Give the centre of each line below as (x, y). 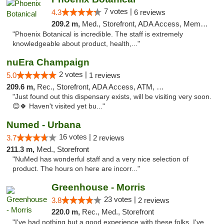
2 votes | (74, 74)
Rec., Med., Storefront (118, 212)
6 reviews (149, 12)
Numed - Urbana (44, 125)
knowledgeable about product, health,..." (76, 44)
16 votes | (76, 137)
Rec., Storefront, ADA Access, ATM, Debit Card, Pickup (97, 87)
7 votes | (119, 11)
